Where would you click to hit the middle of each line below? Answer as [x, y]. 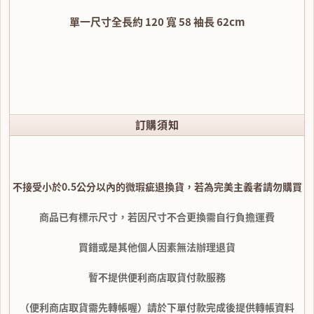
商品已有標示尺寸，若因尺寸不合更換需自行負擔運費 [157, 216]
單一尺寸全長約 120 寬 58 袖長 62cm [157, 21]
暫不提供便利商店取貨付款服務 [157, 277]
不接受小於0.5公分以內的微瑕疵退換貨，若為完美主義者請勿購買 [157, 186]
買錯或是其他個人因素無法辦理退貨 [157, 246]
